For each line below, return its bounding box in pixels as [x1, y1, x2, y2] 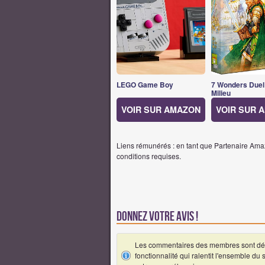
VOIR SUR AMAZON [121, 103, 201, 115]
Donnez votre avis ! [117, 209, 198, 224]
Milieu [211, 88, 231, 98]
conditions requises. [117, 150, 181, 161]
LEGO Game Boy [117, 79, 173, 90]
